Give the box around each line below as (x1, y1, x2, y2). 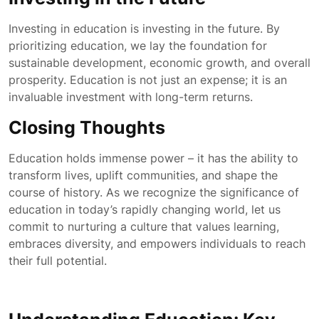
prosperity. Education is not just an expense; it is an (9, 73, 287, 87)
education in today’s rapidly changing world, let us (9, 202, 281, 216)
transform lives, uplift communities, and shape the (9, 168, 278, 182)
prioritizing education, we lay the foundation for (9, 38, 267, 53)
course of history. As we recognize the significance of (9, 185, 299, 199)
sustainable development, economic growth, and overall (9, 56, 310, 70)
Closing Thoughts (9, 117, 165, 138)
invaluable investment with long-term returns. (9, 90, 253, 104)
